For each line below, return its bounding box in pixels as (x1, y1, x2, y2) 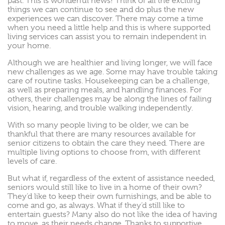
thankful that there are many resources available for (8, 130, 196, 139)
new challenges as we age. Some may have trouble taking (8, 67, 217, 76)
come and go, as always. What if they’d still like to (8, 201, 185, 210)
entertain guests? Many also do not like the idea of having (8, 210, 217, 219)
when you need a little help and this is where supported (8, 23, 210, 32)
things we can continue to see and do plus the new (8, 5, 194, 14)
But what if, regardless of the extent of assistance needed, (8, 174, 215, 183)
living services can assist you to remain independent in (8, 32, 206, 41)
